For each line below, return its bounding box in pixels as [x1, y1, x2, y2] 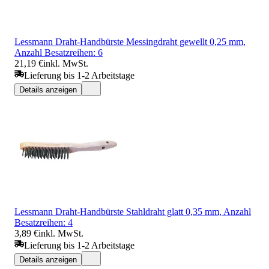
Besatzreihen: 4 [14, 217, 73, 228]
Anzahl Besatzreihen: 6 [14, 47, 103, 58]
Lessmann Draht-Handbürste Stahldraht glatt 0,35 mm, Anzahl [14, 206, 251, 217]
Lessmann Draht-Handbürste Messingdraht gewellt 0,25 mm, [14, 36, 246, 47]
